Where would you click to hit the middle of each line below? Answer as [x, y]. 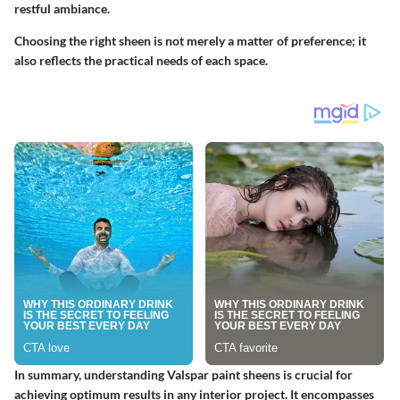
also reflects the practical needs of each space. [141, 61]
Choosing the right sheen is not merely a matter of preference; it [190, 41]
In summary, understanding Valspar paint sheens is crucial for [183, 375]
